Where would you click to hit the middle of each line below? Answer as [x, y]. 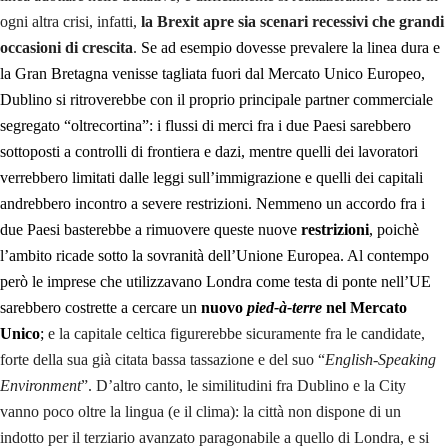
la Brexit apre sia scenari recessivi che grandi [292, 21]
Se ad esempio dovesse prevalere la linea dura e [290, 47]
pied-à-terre [284, 307]
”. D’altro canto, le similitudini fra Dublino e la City [243, 385]
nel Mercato [364, 307]
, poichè [394, 229]
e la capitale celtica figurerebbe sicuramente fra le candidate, [234, 333]
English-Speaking [380, 359]
